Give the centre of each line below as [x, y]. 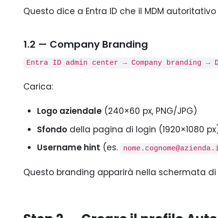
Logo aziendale [69, 111]
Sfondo [52, 129]
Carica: [38, 87]
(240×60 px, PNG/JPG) [149, 111]
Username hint [68, 148]
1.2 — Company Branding [86, 44]
